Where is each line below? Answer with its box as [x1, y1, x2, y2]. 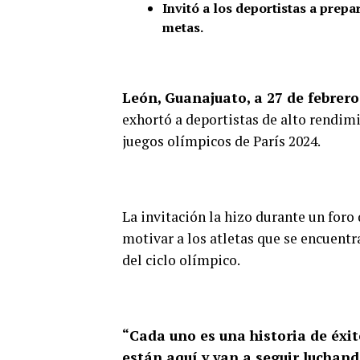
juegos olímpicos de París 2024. [122, 132, 321, 151]
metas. [162, 18, 203, 37]
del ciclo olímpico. [122, 251, 240, 270]
